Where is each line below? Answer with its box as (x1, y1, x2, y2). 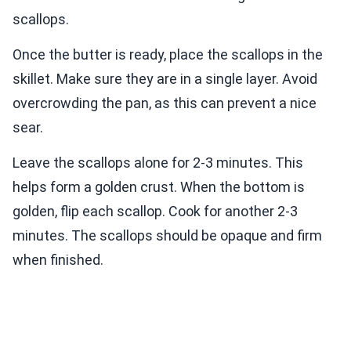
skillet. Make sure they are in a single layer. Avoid (13, 71, 317, 88)
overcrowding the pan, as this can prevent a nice (13, 95, 317, 112)
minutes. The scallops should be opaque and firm (13, 227, 322, 244)
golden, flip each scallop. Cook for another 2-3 (13, 203, 298, 220)
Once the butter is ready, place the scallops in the (13, 46, 323, 63)
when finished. (13, 251, 103, 269)
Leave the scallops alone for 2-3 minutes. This (13, 154, 303, 172)
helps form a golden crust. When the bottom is (13, 179, 305, 196)
